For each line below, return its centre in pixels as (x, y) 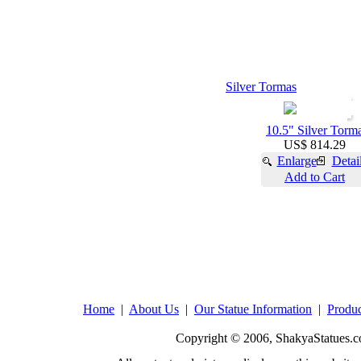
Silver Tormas (261, 87)
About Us (154, 309)
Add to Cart (315, 177)
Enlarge (297, 161)
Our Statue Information (253, 309)
